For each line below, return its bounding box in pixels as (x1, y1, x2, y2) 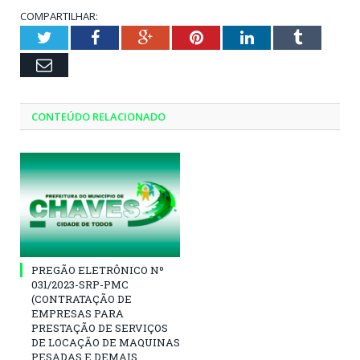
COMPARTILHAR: (20, 9, 98, 24)
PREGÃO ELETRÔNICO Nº (31, 263, 164, 278)
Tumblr (301, 29, 350, 46)
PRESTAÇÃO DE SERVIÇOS (31, 321, 168, 336)
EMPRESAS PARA (31, 306, 124, 321)
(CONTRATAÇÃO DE (31, 292, 132, 307)
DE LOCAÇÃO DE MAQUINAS (31, 335, 180, 350)
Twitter (51, 29, 99, 46)
